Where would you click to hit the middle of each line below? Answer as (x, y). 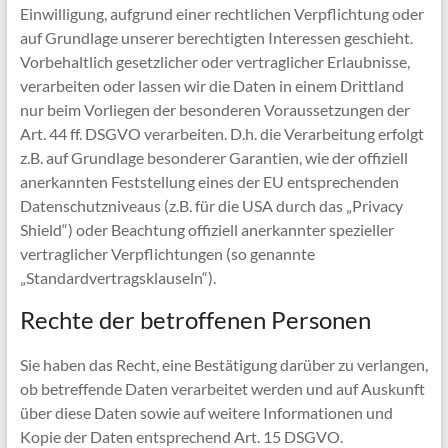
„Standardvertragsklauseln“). (117, 277)
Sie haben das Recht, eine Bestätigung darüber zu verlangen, (223, 364)
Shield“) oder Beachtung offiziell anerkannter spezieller (206, 229)
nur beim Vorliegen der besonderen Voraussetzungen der (214, 109)
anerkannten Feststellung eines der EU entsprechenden (209, 181)
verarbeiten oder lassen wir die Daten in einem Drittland (211, 85)
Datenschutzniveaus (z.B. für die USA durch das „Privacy (211, 205)
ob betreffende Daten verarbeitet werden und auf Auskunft (222, 388)
